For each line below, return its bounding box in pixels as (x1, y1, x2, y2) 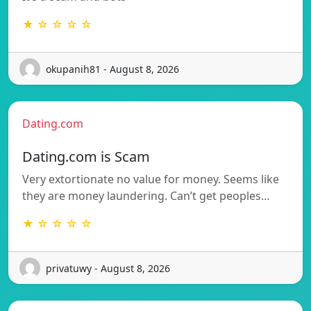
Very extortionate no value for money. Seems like (22, 171, 279, 187)
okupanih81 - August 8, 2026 (46, 62, 179, 76)
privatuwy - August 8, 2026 (46, 261, 170, 275)
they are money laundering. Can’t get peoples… (22, 188, 270, 204)
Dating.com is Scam (22, 147, 150, 167)
